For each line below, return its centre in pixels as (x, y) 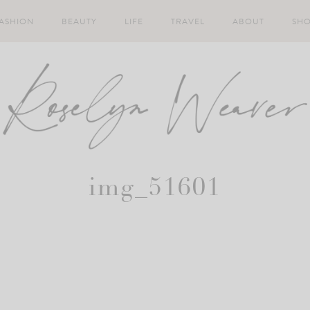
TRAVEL (188, 21)
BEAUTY (79, 21)
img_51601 (155, 189)
